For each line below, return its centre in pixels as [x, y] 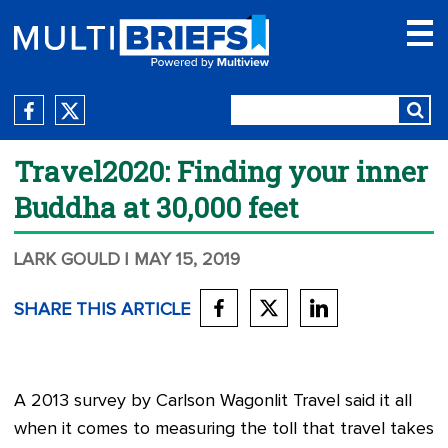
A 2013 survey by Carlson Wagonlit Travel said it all [213, 401]
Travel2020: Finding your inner [221, 171]
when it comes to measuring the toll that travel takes [224, 429]
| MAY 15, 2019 [182, 260]
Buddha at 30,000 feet [156, 207]
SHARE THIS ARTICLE [102, 310]
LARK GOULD [67, 260]
